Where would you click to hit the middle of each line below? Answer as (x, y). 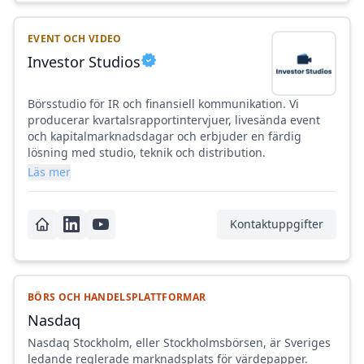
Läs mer (49, 172)
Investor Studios (84, 62)
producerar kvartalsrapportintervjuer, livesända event (174, 120)
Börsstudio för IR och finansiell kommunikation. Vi (163, 104)
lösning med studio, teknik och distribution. (147, 153)
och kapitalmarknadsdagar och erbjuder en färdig (165, 136)
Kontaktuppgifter (277, 224)
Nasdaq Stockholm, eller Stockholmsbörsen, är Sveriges (179, 343)
